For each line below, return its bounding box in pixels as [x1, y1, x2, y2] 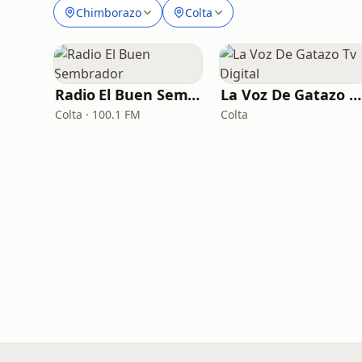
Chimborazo [76, 4, 141, 20]
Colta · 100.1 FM [55, 107, 141, 122]
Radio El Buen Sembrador [187, 85, 200, 104]
